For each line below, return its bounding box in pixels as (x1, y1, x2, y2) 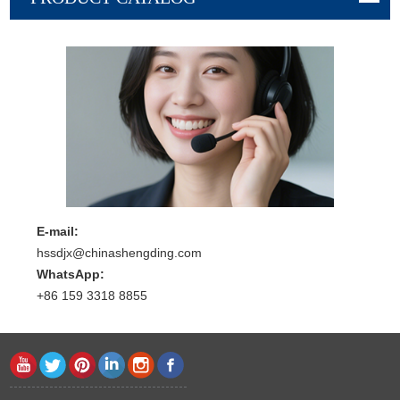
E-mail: (37, 223, 79, 238)
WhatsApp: (37, 266, 104, 281)
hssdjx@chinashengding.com (37, 245, 202, 260)
